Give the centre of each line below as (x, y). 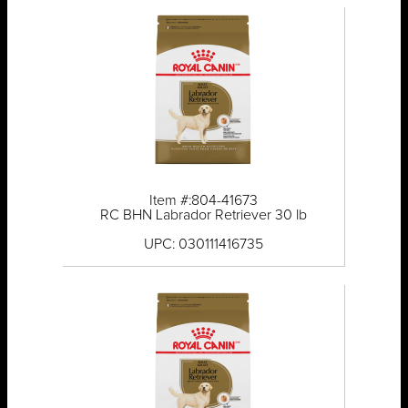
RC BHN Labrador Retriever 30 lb (203, 215)
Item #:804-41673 (203, 201)
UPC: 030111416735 (203, 245)
